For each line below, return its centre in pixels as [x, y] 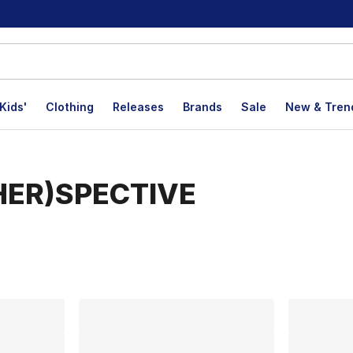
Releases [138, 107]
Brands [203, 107]
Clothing [70, 107]
